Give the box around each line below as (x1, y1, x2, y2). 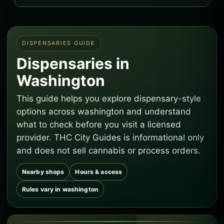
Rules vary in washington (22, 185, 98, 193)
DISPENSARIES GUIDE (22, 39, 95, 46)
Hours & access (75, 168, 122, 175)
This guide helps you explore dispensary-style (16, 93, 201, 103)
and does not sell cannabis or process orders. (16, 145, 200, 155)
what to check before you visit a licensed (16, 119, 181, 129)
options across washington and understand (16, 106, 191, 116)
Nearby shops (22, 168, 64, 175)
